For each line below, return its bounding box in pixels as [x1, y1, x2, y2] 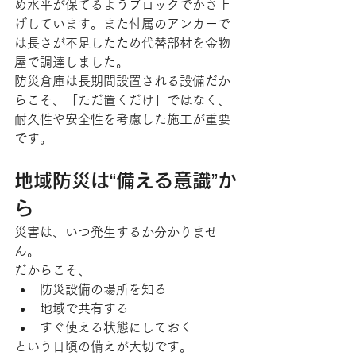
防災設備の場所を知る [40, 283, 167, 296]
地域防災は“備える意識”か [14, 171, 237, 190]
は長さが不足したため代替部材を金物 [14, 37, 230, 49]
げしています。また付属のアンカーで [14, 17, 230, 30]
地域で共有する [40, 302, 129, 315]
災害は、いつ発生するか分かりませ [14, 226, 218, 238]
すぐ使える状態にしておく [40, 321, 192, 334]
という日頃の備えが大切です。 [14, 340, 192, 353]
